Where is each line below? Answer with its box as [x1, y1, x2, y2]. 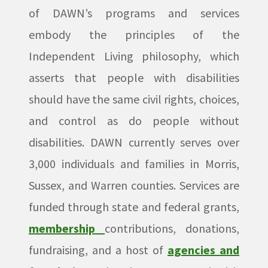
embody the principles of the [29, 27, 239, 42]
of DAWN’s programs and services [29, 5, 239, 20]
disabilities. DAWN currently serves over [29, 135, 239, 150]
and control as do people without [29, 113, 239, 128]
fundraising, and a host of [29, 242, 167, 257]
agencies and [167, 242, 239, 257]
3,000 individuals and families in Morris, [29, 156, 239, 171]
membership [29, 221, 105, 236]
